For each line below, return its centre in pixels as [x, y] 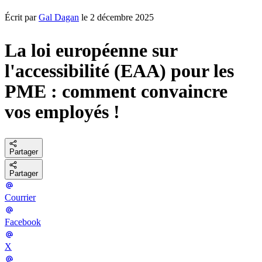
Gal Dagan [59, 17]
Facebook [23, 222]
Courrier [20, 197]
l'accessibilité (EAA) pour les [119, 71]
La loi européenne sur [91, 51]
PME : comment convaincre [116, 92]
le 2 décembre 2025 [116, 17]
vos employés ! [62, 112]
